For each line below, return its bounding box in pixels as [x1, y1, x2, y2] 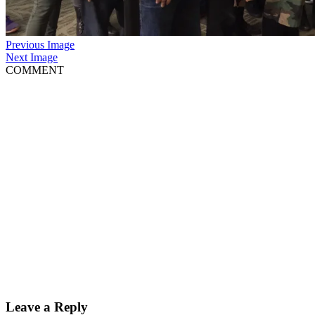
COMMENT [6, 64, 64, 77]
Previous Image [6, 39, 75, 51]
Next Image [6, 51, 58, 64]
